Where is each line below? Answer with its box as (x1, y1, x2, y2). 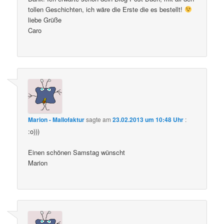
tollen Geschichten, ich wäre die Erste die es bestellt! (28, 4, 185, 14)
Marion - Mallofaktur (28, 114, 85, 124)
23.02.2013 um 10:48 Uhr (112, 114, 184, 124)
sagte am (84, 114, 113, 123)
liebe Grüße (28, 15, 62, 25)
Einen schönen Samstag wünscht (28, 147, 125, 157)
